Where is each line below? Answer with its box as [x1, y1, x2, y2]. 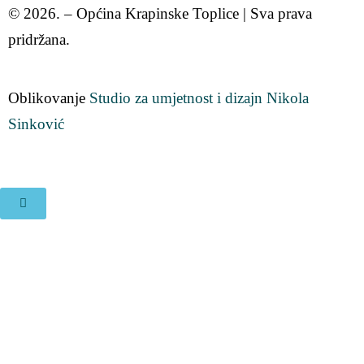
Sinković [8, 115, 64, 133]
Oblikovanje [8, 89, 89, 107]
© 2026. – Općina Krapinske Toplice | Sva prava [8, 5, 312, 23]
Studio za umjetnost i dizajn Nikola [89, 89, 309, 107]
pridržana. [8, 31, 70, 49]
